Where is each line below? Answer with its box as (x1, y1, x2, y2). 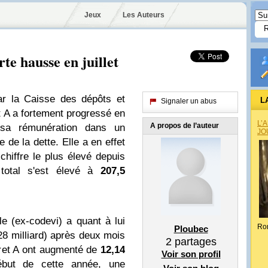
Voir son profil (161, 249, 221, 259)
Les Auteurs (122, 11, 165, 19)
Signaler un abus (161, 97, 217, 105)
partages (171, 236, 217, 248)
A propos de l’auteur (150, 121, 219, 130)
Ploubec (173, 224, 208, 234)
